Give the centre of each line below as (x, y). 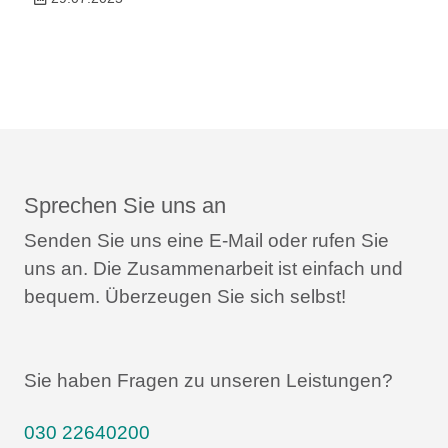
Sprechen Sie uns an (125, 205)
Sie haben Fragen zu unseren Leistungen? (208, 380)
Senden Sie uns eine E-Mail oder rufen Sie (206, 240)
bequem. (62, 296)
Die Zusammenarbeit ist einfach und (245, 268)
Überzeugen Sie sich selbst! (223, 296)
